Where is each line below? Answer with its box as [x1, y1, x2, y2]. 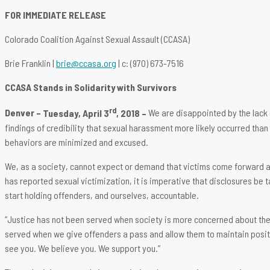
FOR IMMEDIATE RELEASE [5, 9, 106, 21]
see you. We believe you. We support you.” [5, 242, 160, 254]
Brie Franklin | [5, 57, 56, 69]
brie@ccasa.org [56, 57, 116, 69]
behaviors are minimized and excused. [5, 136, 148, 148]
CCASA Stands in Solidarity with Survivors [5, 81, 177, 93]
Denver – [5, 107, 41, 119]
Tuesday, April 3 [41, 107, 109, 119]
